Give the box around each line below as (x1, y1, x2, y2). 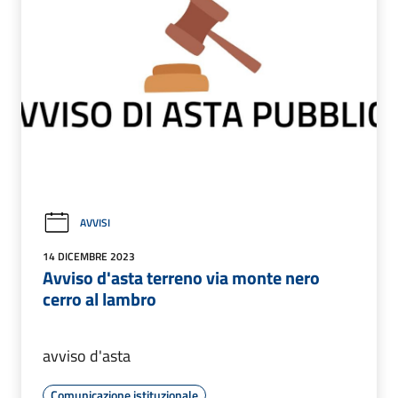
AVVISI (80, 214, 110, 232)
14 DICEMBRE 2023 (43, 247, 135, 265)
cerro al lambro (43, 284, 156, 313)
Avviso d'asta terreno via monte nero (43, 263, 320, 291)
